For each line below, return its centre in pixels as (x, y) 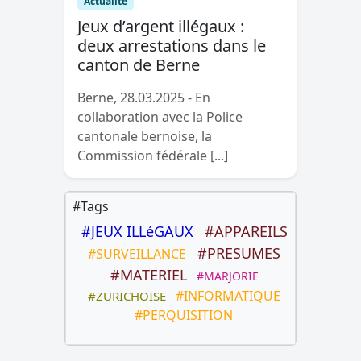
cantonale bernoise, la (145, 136)
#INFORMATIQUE (224, 295)
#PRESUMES (234, 253)
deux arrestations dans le (172, 45)
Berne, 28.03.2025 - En (144, 97)
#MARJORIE (224, 276)
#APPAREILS (242, 231)
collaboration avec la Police (160, 116)
